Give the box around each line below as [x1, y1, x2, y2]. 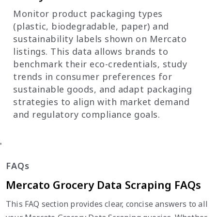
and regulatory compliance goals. [13, 108, 160, 120]
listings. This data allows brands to [13, 45, 168, 57]
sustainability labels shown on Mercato [13, 32, 186, 45]
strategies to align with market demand [13, 95, 189, 108]
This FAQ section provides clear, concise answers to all [6, 198, 208, 209]
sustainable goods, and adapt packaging [13, 83, 192, 95]
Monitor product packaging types [13, 7, 163, 19]
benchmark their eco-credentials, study [13, 58, 187, 70]
